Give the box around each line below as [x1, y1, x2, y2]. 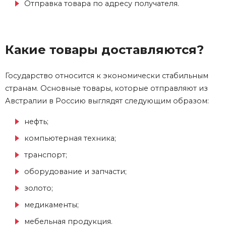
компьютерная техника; [24, 134, 116, 143]
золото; [24, 184, 53, 193]
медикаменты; [24, 200, 79, 210]
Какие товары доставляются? [5, 42, 204, 58]
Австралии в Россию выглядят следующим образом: [5, 96, 209, 106]
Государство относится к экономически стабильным [5, 71, 208, 81]
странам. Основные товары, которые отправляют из [5, 84, 208, 93]
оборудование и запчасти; [24, 167, 127, 177]
